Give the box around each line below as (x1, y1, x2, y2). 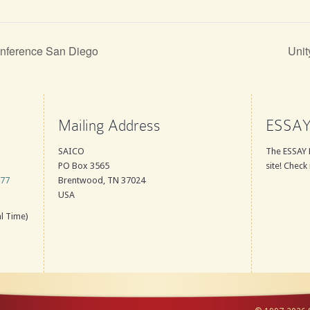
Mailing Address (58, 116, 161, 134)
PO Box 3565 (58, 160, 109, 171)
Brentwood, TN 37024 (58, 174, 145, 185)
